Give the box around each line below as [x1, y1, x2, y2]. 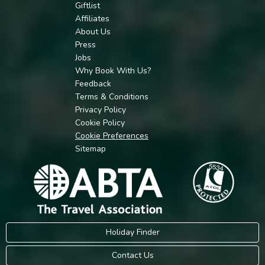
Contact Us [111, 250, 154, 261]
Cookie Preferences [75, 130, 148, 141]
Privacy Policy [75, 104, 126, 115]
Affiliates [75, 12, 109, 24]
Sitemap [75, 143, 106, 154]
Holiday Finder [105, 227, 160, 238]
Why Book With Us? [75, 64, 151, 76]
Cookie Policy [75, 117, 125, 128]
